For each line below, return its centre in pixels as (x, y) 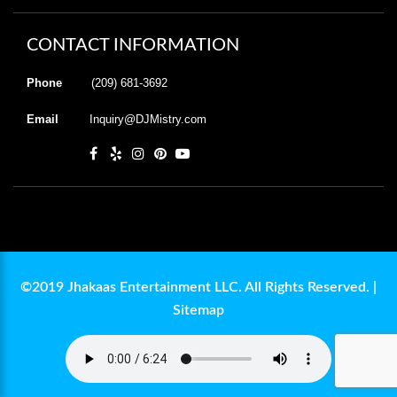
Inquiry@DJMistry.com (148, 119)
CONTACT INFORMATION (133, 45)
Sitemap (198, 310)
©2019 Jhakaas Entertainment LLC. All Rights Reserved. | (198, 287)
